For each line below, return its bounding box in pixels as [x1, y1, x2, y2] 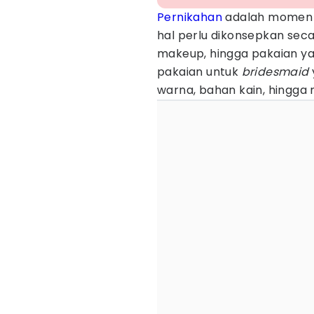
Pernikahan [157, 9, 223, 25]
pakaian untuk [157, 64, 239, 80]
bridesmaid [238, 64, 309, 80]
